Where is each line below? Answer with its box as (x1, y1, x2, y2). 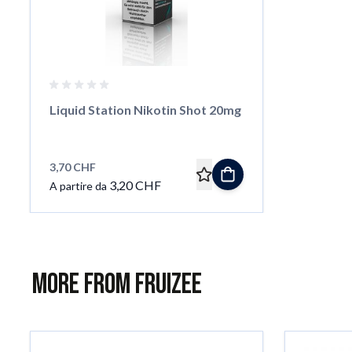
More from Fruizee (32, 267, 202, 302)
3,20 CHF (108, 177, 161, 192)
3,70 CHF (49, 159, 96, 174)
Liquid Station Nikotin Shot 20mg (49, 101, 241, 117)
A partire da (49, 178, 107, 192)
